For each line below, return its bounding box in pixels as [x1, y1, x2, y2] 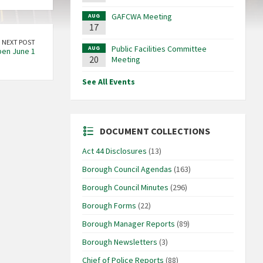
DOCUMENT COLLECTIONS [99, 125, 210, 137]
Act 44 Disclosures [82, 146, 147, 157]
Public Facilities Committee [111, 43, 207, 55]
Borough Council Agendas [82, 164, 172, 175]
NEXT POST [1, 38, 35, 47]
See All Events [82, 76, 135, 87]
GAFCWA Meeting [111, 11, 172, 22]
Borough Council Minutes [82, 182, 168, 193]
